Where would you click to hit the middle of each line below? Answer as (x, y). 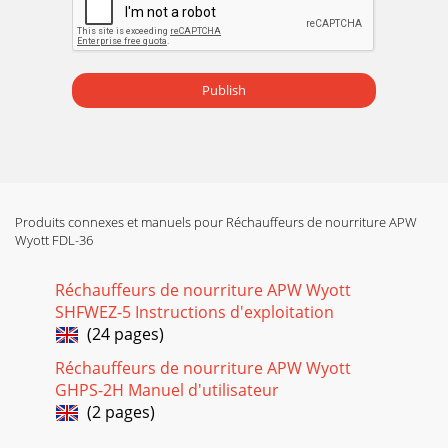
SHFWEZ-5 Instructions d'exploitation (194, 311)
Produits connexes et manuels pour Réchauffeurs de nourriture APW (216, 221)
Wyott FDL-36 (54, 239)
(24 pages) (121, 333)
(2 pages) (117, 411)
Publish (224, 90)
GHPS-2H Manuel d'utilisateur (167, 389)
